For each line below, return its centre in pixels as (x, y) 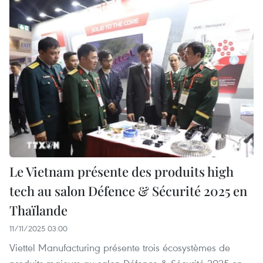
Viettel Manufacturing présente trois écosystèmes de (120, 248)
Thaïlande (38, 210)
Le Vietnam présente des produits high (122, 172)
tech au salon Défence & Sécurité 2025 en (128, 191)
